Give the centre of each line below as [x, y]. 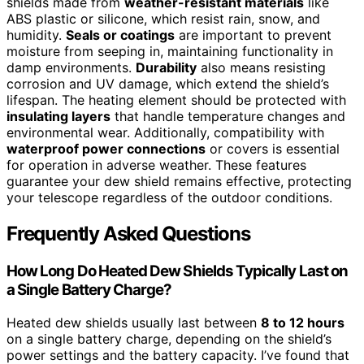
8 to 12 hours [303, 323]
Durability [166, 68]
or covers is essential [273, 149]
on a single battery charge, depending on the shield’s [169, 339]
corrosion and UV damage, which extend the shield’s [168, 84]
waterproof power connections [106, 149]
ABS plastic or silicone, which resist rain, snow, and [163, 19]
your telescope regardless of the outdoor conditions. [169, 198]
